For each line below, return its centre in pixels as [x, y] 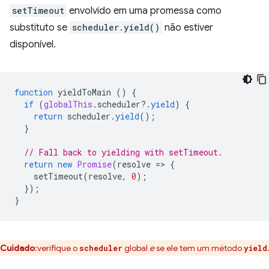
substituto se [40, 28]
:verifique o [57, 248]
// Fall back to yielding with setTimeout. [123, 153]
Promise [94, 165]
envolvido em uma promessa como [144, 11]
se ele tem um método [199, 248]
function [34, 92]
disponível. [33, 45]
